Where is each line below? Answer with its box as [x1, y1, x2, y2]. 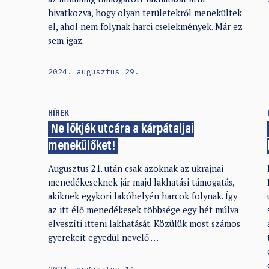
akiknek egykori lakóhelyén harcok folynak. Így [47, 190, 237, 202]
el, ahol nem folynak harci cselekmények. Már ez [47, 20, 243, 32]
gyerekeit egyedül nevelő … [47, 232, 159, 244]
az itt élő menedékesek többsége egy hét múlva [47, 204, 238, 216]
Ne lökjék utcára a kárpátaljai [51, 122, 195, 136]
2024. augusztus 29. [47, 67, 139, 77]
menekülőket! [47, 139, 115, 153]
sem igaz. [47, 34, 84, 46]
